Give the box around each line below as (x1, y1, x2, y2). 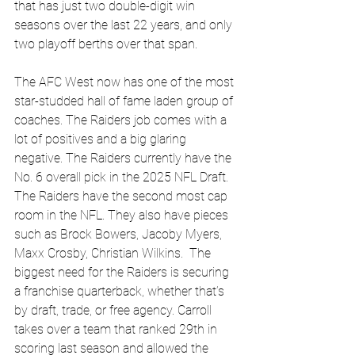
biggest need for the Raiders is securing (14, 265, 232, 281)
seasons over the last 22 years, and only (14, 17, 235, 33)
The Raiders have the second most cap (14, 189, 231, 204)
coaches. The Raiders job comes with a (14, 113, 230, 128)
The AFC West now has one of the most (14, 74, 237, 90)
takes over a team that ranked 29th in (14, 322, 220, 338)
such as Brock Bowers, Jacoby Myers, (14, 227, 225, 242)
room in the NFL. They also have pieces (14, 208, 231, 223)
